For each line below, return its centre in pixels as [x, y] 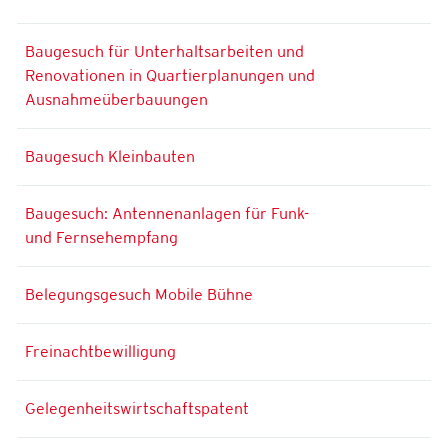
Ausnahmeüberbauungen [116, 99]
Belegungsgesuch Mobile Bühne [139, 294]
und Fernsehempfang [101, 237]
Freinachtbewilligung [100, 351]
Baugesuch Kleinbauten [110, 156]
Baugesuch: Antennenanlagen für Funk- [167, 213]
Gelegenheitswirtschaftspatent [137, 408]
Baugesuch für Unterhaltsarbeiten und [164, 51]
